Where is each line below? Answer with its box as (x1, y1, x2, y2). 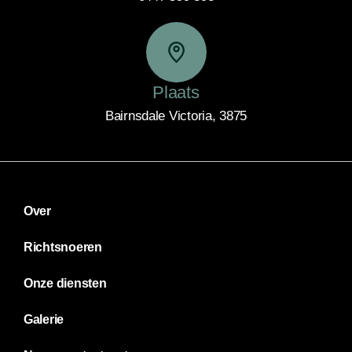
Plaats (152, 82, 200, 102)
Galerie (24, 312, 64, 326)
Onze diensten (24, 276, 107, 290)
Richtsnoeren (24, 240, 102, 254)
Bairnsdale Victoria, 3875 (104, 108, 247, 123)
